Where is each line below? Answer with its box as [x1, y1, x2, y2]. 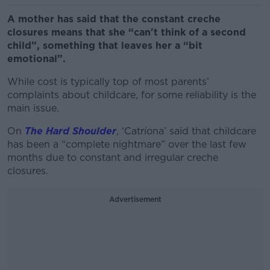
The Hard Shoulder [25, 125, 116, 137]
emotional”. [7, 53, 69, 64]
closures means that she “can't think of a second [7, 27, 246, 38]
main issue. [7, 102, 62, 114]
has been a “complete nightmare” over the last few [7, 139, 246, 150]
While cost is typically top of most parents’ [7, 76, 209, 87]
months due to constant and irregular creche [7, 152, 218, 163]
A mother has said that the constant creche [7, 13, 221, 25]
